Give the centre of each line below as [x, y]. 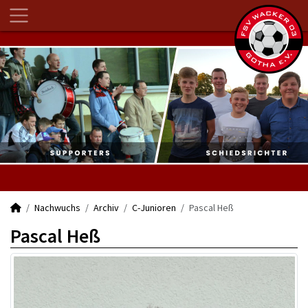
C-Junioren [154, 208]
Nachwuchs [57, 208]
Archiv [106, 208]
